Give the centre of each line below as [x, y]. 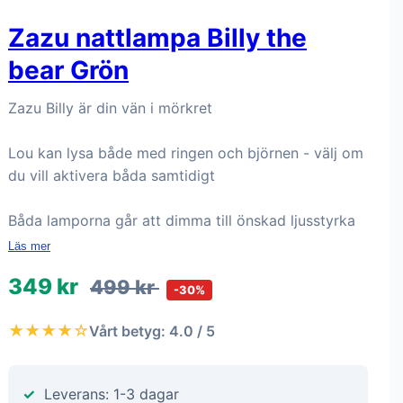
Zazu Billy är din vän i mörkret [110, 108]
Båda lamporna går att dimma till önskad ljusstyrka [182, 220]
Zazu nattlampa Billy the [157, 38]
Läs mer [29, 246]
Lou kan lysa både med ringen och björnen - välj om [186, 153]
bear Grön [68, 70]
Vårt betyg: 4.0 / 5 [152, 331]
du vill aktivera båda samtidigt [112, 175]
